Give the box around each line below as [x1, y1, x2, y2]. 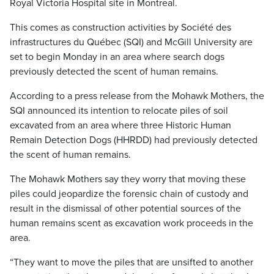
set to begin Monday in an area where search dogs [10, 51, 224, 63]
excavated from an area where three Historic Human [10, 119, 231, 131]
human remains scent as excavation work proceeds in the [10, 217, 253, 229]
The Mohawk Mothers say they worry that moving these [10, 173, 246, 185]
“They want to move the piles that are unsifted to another [10, 256, 253, 268]
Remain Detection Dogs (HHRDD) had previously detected [10, 134, 257, 146]
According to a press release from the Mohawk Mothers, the [10, 90, 264, 102]
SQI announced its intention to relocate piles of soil [10, 105, 228, 117]
